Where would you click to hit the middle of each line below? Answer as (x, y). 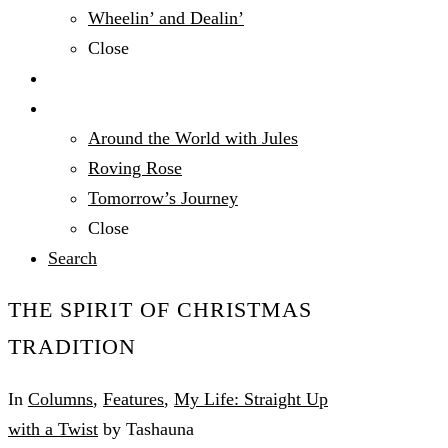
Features (133, 398)
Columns (60, 398)
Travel (71, 108)
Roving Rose (135, 168)
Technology (90, 78)
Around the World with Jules (193, 138)
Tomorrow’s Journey (163, 198)
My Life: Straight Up (251, 398)
